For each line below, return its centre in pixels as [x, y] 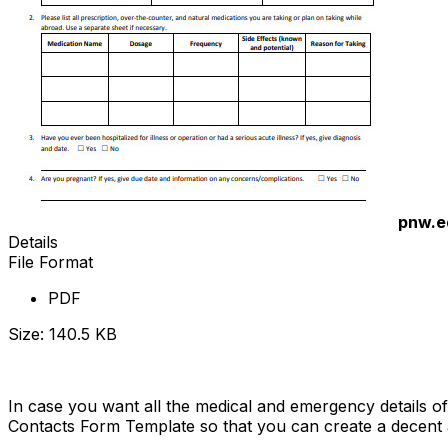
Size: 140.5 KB [62, 333]
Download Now [67, 369]
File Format [50, 261]
